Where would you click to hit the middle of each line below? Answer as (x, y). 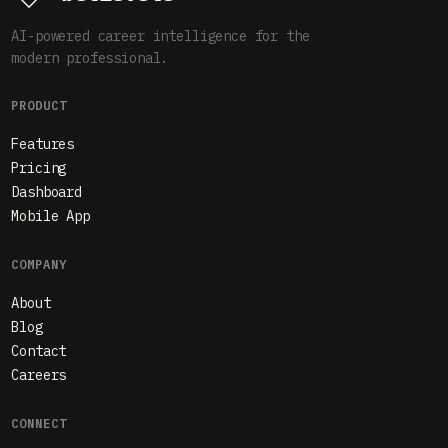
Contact (39, 350)
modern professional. (90, 58)
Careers (39, 374)
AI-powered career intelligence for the (160, 36)
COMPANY (39, 264)
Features (43, 143)
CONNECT (39, 423)
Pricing (39, 167)
